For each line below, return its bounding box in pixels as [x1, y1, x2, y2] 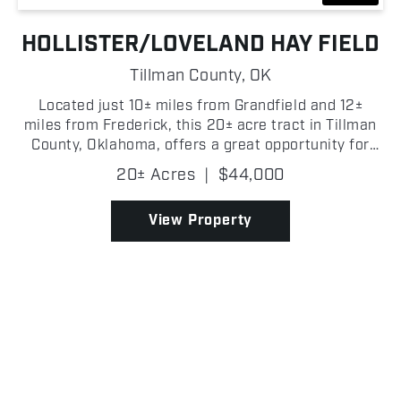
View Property [148, 211, 253, 231]
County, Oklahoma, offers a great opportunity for [31, 136, 370, 156]
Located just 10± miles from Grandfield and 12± [38, 97, 363, 116]
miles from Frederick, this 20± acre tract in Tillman [23, 116, 378, 136]
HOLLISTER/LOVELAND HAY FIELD [21, 30, 380, 60]
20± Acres [116, 165, 196, 187]
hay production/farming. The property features [38, 156, 363, 175]
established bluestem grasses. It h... [75, 175, 326, 195]
